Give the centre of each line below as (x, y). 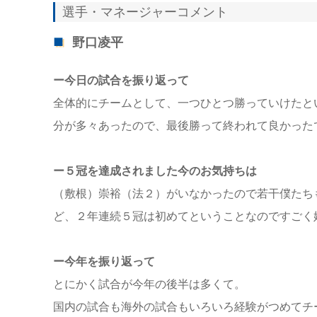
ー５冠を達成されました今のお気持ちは (155, 171)
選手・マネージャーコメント (145, 12)
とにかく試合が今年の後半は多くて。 (149, 284)
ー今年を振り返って (104, 262)
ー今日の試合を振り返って (121, 81)
